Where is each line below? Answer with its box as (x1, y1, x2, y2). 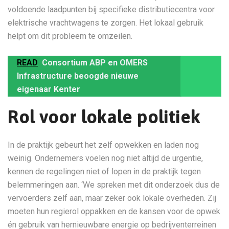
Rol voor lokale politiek (8, 106, 200, 127)
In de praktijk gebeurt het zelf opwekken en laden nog (8, 140, 199, 150)
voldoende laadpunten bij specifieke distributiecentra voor (8, 5, 215, 14)
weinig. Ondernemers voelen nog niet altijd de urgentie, (8, 153, 203, 163)
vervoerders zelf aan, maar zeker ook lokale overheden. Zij (8, 193, 216, 203)
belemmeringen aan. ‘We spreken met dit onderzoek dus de (8, 180, 220, 190)
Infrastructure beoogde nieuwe (17, 71, 139, 81)
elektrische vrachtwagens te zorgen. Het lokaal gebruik (8, 18, 203, 28)
